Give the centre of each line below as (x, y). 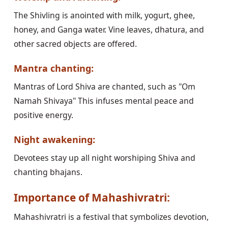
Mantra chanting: (53, 68)
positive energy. (43, 115)
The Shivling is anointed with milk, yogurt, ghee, (104, 16)
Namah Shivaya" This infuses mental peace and (104, 101)
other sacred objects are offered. (75, 44)
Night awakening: (54, 139)
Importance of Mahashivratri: (92, 197)
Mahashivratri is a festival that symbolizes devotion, (111, 217)
